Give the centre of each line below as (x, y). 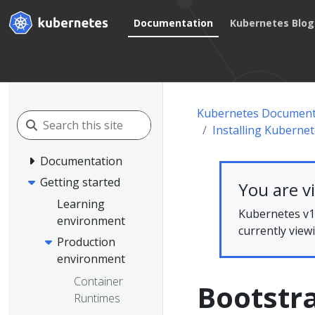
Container (98, 281)
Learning (81, 204)
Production (86, 242)
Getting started (80, 182)
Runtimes (97, 298)
